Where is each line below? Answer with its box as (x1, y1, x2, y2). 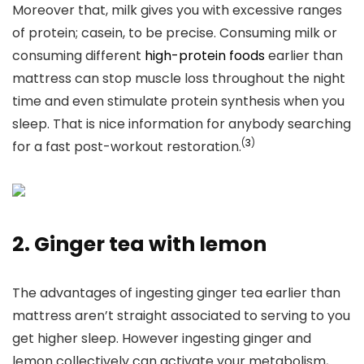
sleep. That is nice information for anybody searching (12, 115, 351, 133)
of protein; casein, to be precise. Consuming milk (12, 24, 323, 42)
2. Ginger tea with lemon (12, 230, 266, 258)
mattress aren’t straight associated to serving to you (12, 306, 350, 325)
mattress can (12, 69, 99, 88)
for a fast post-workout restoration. (12, 137, 241, 156)
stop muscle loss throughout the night (102, 69, 345, 88)
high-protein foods (145, 46, 265, 65)
